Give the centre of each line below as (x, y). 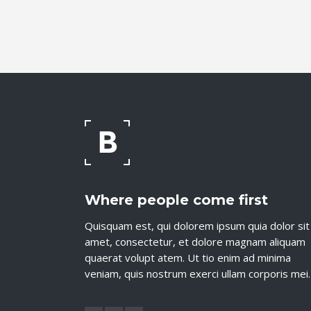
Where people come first (176, 200)
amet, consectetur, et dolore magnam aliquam (195, 242)
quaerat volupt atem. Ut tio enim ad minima (188, 258)
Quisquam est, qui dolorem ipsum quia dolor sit (197, 226)
